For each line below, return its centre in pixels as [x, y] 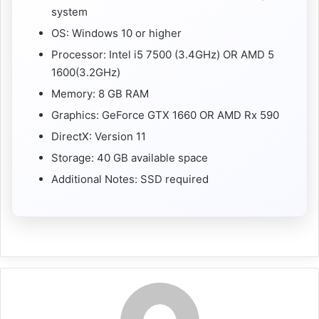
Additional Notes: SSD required [130, 179]
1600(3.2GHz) [86, 72]
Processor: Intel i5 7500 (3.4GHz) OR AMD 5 [163, 54]
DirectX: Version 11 [99, 136]
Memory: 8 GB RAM [100, 93]
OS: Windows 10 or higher [116, 33]
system [69, 11]
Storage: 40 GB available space [130, 157]
